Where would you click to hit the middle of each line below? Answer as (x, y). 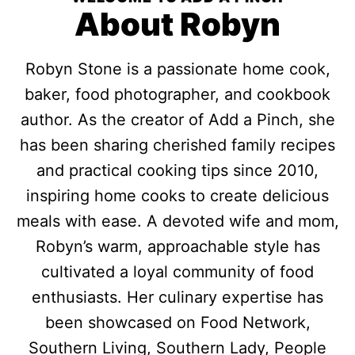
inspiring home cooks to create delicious (177, 196)
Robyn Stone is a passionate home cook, (177, 69)
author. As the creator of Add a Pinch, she (177, 120)
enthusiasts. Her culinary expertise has (177, 297)
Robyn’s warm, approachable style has (177, 246)
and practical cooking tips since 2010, (177, 170)
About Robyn (177, 24)
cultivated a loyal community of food (177, 272)
